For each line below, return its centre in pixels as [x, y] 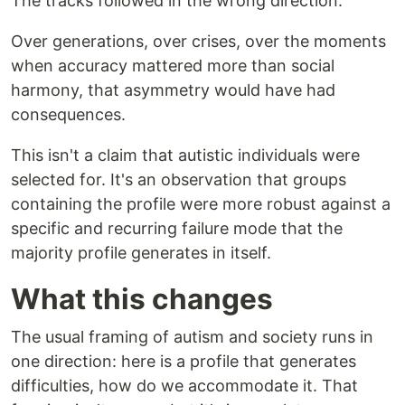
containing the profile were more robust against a [201, 204]
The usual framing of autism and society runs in [192, 337]
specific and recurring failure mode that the [177, 229]
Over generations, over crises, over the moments [198, 42]
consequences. [68, 115]
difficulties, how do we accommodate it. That [184, 386]
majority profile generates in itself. [141, 253]
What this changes [142, 299]
